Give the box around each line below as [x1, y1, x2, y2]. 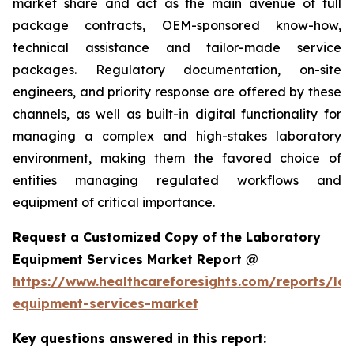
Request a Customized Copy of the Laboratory [13, 229, 321, 246]
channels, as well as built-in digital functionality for [13, 106, 341, 122]
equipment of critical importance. [13, 194, 215, 211]
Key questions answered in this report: [13, 330, 266, 347]
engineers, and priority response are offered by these [13, 84, 341, 100]
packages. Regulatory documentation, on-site [13, 62, 341, 78]
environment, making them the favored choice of [13, 150, 341, 167]
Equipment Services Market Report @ [13, 251, 258, 268]
